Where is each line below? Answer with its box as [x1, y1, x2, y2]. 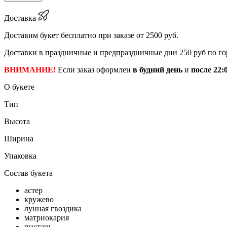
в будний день [133, 65, 182, 74]
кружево [24, 195, 54, 204]
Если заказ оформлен [58, 65, 133, 74]
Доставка [4, 13, 36, 22]
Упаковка [4, 151, 36, 160]
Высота [4, 117, 30, 126]
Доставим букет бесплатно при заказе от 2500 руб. [4, 30, 178, 40]
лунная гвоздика [24, 204, 82, 213]
